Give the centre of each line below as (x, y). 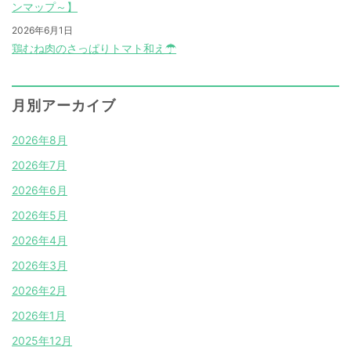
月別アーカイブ (64, 106)
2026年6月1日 (42, 30)
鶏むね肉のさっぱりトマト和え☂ (94, 49)
